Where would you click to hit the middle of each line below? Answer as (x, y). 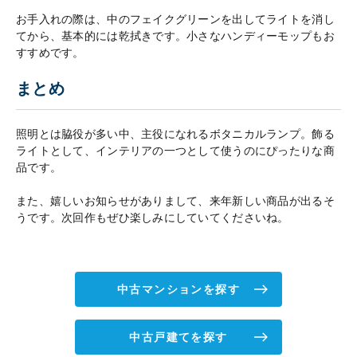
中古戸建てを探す (178, 337)
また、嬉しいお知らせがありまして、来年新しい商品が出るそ (175, 201)
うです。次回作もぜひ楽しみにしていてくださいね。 (153, 218)
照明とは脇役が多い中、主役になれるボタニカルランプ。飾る (175, 134)
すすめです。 (50, 53)
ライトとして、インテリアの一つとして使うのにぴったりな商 (175, 151)
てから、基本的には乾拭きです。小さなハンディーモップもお (175, 36)
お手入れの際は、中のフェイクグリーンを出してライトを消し (175, 20)
